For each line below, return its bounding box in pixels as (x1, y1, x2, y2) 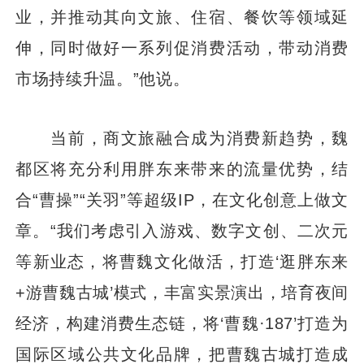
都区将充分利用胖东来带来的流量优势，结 (15, 158, 349, 178)
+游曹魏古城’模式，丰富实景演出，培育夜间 (15, 282, 349, 301)
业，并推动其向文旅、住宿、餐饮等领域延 (15, 6, 349, 26)
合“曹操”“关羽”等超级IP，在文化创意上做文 (15, 189, 349, 209)
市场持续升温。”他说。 (15, 68, 190, 88)
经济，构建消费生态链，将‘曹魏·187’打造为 (15, 313, 349, 332)
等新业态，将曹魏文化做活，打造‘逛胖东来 (15, 251, 349, 271)
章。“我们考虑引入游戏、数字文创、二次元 (15, 220, 349, 240)
